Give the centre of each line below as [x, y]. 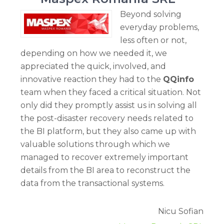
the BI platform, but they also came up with [108, 131]
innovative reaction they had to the [92, 79]
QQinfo [178, 79]
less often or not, [153, 40]
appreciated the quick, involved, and [93, 66]
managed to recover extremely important [104, 157]
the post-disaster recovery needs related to [107, 118]
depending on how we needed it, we [94, 53]
